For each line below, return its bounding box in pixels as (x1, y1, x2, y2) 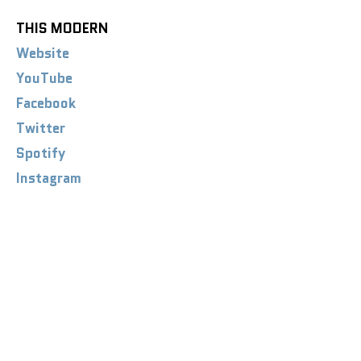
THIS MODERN (16, 18, 108, 38)
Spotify (16, 143, 65, 163)
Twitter (16, 118, 65, 138)
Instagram (16, 168, 81, 188)
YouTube (16, 68, 73, 88)
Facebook (16, 93, 76, 113)
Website (16, 43, 69, 63)
